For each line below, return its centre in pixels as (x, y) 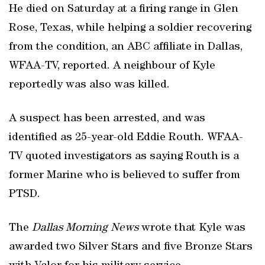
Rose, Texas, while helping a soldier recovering (130, 28)
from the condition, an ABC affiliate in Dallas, (126, 47)
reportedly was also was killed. (89, 85)
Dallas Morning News (87, 228)
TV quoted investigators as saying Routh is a (124, 157)
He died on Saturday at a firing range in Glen (124, 9)
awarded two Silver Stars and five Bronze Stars (131, 247)
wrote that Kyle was (193, 228)
